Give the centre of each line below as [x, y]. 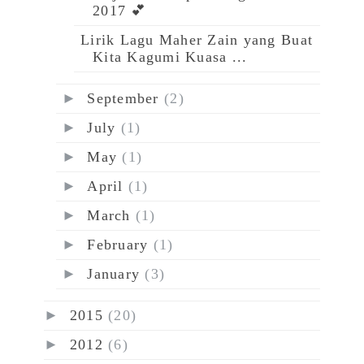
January [116, 274]
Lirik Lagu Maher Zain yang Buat [197, 40]
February [120, 245]
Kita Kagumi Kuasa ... [170, 57]
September [126, 99]
